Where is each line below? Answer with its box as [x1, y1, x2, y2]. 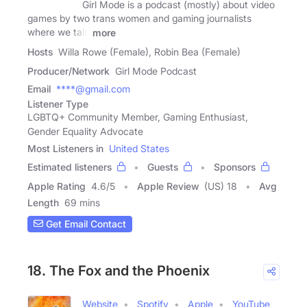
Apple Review [137, 180, 199, 192]
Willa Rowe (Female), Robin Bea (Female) [58, 45, 241, 58]
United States [109, 142, 169, 154]
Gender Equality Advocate [27, 125, 143, 137]
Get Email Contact [43, 218, 126, 230]
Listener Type [27, 97, 88, 110]
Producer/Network [27, 64, 110, 77]
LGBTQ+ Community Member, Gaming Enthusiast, [27, 110, 248, 123]
